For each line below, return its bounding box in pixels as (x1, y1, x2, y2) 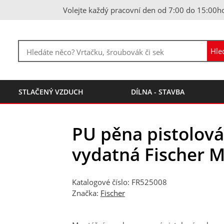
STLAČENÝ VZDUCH (18, 87, 84, 96)
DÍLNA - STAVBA (130, 87, 184, 96)
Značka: (71, 188, 100, 198)
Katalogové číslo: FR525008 (71, 177, 167, 187)
